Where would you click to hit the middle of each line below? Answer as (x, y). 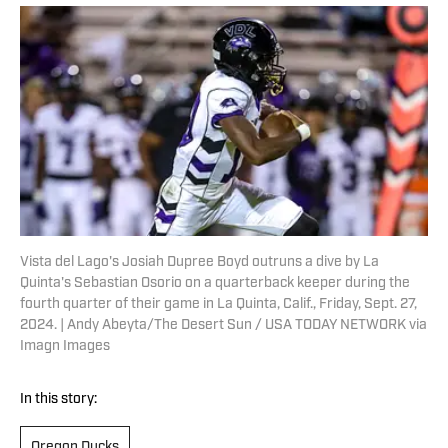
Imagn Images (65, 347)
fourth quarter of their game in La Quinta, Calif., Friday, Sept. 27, (218, 305)
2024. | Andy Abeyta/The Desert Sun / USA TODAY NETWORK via (223, 326)
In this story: (58, 400)
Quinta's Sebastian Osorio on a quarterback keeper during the (215, 284)
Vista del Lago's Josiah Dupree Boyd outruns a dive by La (199, 263)
